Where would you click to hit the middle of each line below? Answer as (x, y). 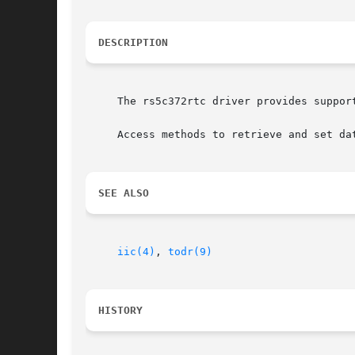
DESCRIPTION (133, 43)
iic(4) (136, 252)
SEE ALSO (124, 193)
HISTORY (120, 311)
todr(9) (190, 252)
